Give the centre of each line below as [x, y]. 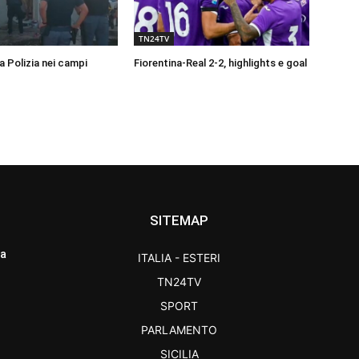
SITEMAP [179, 221]
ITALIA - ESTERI [179, 258]
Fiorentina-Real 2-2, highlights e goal [221, 63]
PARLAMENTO [179, 330]
